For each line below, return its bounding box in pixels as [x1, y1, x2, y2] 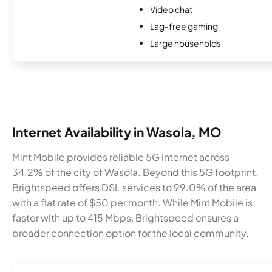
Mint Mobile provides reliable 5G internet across [12, 150, 229, 163]
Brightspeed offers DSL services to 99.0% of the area [12, 180, 256, 194]
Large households [150, 38, 222, 49]
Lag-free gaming [150, 21, 219, 32]
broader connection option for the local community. [12, 226, 249, 239]
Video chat [150, 4, 193, 15]
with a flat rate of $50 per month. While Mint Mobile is [12, 195, 253, 209]
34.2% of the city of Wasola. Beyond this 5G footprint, [12, 165, 258, 178]
